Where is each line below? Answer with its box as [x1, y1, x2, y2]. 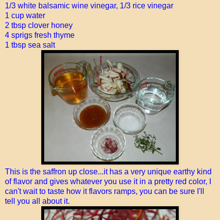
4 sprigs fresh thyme [5, 30, 75, 39]
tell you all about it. [5, 196, 70, 205]
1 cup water [5, 11, 45, 20]
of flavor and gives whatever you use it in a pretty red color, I [5, 177, 211, 186]
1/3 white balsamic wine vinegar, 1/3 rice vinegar [5, 1, 173, 10]
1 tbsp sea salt [5, 40, 55, 49]
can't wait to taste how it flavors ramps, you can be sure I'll [5, 187, 204, 195]
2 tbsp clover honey [5, 21, 73, 29]
